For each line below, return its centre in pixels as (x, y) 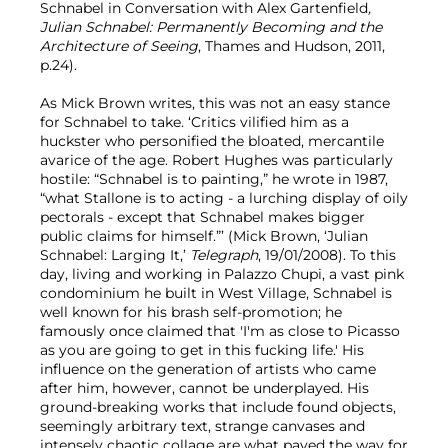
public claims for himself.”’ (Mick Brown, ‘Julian (204, 235)
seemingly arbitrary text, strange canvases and (202, 425)
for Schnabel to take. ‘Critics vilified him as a (194, 121)
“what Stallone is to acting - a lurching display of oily (224, 197)
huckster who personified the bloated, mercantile (212, 140)
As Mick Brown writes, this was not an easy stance (215, 102)
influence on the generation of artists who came (208, 368)
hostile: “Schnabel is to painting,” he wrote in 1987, (214, 178)
